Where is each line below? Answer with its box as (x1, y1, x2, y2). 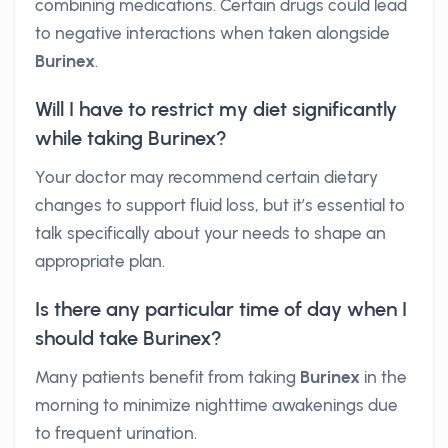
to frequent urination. (35, 423, 197, 443)
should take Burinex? (35, 326, 222, 350)
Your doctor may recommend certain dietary (35, 167, 378, 187)
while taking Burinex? (35, 126, 227, 150)
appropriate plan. (35, 251, 165, 271)
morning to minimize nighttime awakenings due (35, 395, 398, 415)
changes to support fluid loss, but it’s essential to (35, 195, 405, 215)
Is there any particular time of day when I (35, 297, 407, 321)
